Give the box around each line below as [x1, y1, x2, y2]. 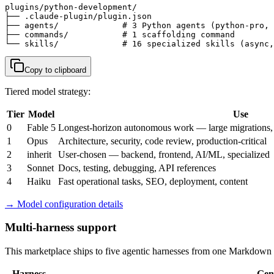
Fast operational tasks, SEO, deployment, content [58, 176, 248, 187]
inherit [27, 149, 51, 160]
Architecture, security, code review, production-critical [58, 135, 267, 146]
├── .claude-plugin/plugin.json [5, 11, 152, 21]
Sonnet [27, 162, 54, 173]
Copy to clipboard [24, 65, 86, 75]
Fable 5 [27, 122, 56, 133]
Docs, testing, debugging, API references [58, 162, 216, 173]
